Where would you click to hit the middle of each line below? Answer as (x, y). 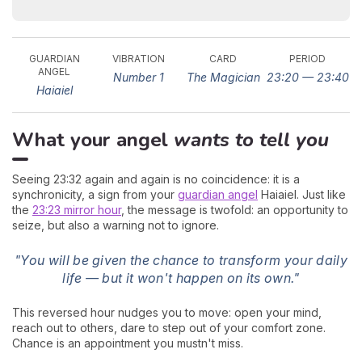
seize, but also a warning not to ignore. (116, 225)
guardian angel (218, 195)
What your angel (93, 140)
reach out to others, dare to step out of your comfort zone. (169, 328)
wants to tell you (251, 140)
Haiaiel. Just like (302, 195)
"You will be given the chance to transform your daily (181, 260)
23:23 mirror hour (77, 210)
